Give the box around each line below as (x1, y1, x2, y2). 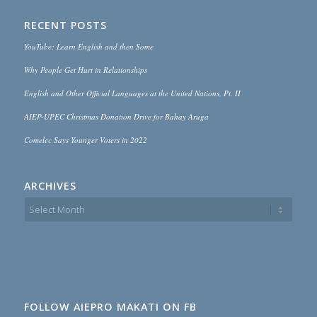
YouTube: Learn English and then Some (23, 40, 154, 52)
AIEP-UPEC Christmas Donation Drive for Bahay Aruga (23, 110, 209, 122)
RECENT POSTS (23, 18, 107, 32)
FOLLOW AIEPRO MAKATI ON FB (23, 300, 197, 314)
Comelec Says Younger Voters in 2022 (23, 134, 147, 145)
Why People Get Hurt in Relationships (23, 64, 147, 75)
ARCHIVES (23, 178, 76, 192)
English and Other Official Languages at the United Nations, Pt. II (23, 87, 241, 98)
